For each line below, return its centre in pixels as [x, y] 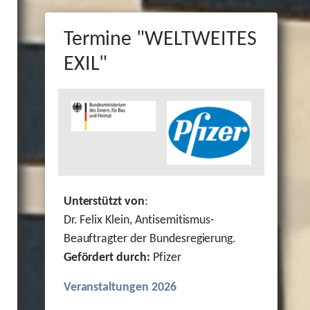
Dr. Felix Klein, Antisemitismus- [139, 221]
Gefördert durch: [108, 258]
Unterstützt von [104, 202]
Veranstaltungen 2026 [120, 288]
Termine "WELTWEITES [160, 40]
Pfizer [167, 258]
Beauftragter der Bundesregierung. [151, 239]
